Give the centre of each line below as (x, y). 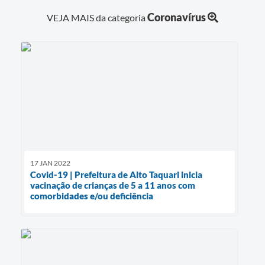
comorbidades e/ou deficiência (92, 195)
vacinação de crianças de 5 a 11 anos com (113, 185)
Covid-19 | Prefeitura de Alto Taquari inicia (116, 174)
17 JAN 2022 (50, 163)
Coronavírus (177, 17)
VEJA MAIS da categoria (97, 17)
